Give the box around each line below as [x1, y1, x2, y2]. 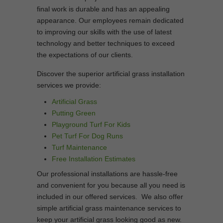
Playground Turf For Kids [52, 120, 130, 128]
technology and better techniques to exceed [37, 39, 175, 47]
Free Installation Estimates [52, 155, 135, 163]
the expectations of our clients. [37, 51, 133, 59]
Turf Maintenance [52, 143, 107, 151]
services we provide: [37, 81, 101, 89]
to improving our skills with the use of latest [37, 28, 172, 36]
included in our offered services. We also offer [37, 193, 183, 201]
